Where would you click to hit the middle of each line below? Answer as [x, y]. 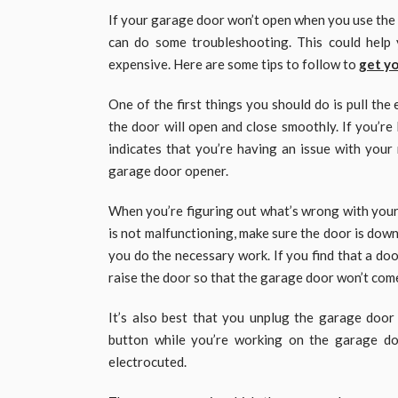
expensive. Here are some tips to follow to [234, 64]
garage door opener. [168, 171]
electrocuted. [147, 362]
